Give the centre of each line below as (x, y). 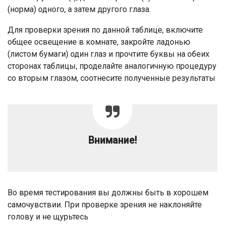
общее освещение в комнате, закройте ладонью (99, 42)
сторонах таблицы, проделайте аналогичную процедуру (112, 66)
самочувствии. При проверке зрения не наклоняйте (105, 205)
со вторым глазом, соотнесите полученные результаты (111, 78)
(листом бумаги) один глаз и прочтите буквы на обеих (108, 54)
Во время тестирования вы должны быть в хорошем (108, 193)
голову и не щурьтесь (48, 217)
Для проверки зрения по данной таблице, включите (105, 30)
